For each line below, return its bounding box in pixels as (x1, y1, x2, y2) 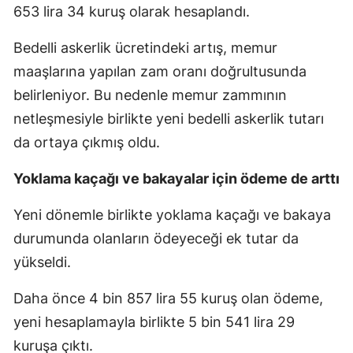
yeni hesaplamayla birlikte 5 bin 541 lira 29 (13, 313, 295, 330)
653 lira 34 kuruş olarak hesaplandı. (13, 2, 250, 20)
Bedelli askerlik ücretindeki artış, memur (13, 39, 277, 56)
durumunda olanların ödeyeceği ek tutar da (13, 229, 299, 247)
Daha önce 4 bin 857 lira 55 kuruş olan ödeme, (13, 289, 323, 307)
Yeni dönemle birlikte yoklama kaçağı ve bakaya (13, 206, 331, 223)
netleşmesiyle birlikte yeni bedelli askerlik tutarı (13, 110, 324, 127)
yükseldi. (13, 253, 71, 270)
